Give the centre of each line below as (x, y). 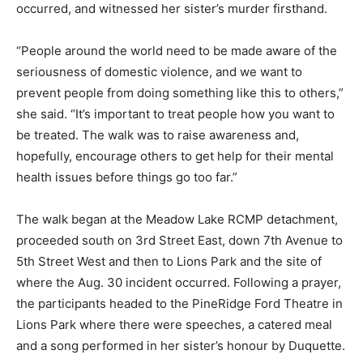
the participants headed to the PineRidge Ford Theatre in (179, 303)
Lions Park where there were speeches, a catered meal (174, 324)
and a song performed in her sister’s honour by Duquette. (181, 345)
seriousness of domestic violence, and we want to (159, 71)
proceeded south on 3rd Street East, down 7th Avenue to (179, 240)
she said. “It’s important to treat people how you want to (175, 113)
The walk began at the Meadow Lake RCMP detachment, (177, 219)
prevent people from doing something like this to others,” (180, 92)
